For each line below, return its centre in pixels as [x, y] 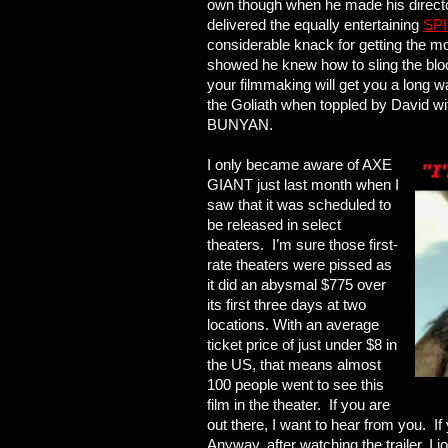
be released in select [274, 224]
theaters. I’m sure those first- [302, 244]
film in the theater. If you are [298, 404]
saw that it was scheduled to [299, 204]
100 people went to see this [295, 384]
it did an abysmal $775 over [296, 284]
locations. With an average [293, 324]
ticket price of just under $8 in [302, 344]
